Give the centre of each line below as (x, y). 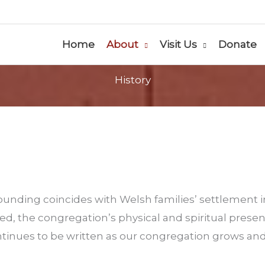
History (132, 80)
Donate (237, 44)
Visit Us (178, 44)
